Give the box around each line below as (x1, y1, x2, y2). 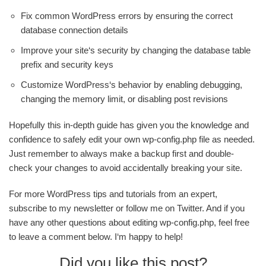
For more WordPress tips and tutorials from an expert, (9, 188, 217, 199)
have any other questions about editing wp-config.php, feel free (9, 217, 249, 227)
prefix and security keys (21, 59, 113, 69)
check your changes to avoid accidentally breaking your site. (9, 162, 242, 173)
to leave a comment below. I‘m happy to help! (9, 231, 183, 242)
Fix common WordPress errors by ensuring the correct (21, 10, 233, 21)
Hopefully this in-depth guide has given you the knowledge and (9, 119, 249, 130)
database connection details (21, 24, 128, 35)
